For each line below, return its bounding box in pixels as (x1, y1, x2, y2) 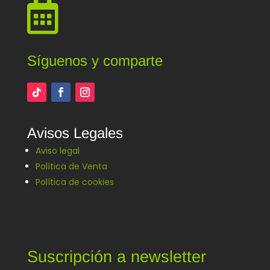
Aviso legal (35, 144, 80, 157)
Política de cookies (35, 175, 114, 188)
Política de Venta (35, 160, 107, 172)
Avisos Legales (27, 124, 123, 141)
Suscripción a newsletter (27, 247, 206, 266)
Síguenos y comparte (27, 52, 163, 69)
